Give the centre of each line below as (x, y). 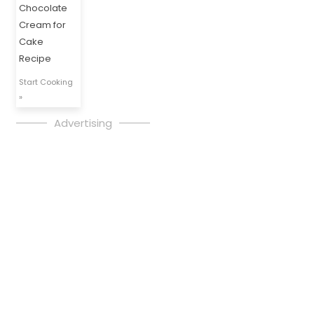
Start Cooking (46, 82)
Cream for (43, 25)
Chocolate (43, 8)
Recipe (35, 59)
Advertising (83, 123)
